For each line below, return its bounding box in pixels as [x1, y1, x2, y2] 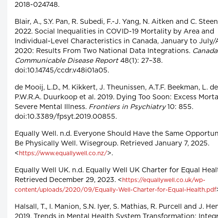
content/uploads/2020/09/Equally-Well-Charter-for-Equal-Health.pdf [15, 187, 216, 193]
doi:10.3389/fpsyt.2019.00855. [15, 113, 117, 121]
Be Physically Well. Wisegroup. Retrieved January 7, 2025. [15, 140, 209, 147]
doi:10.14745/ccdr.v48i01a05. [15, 67, 109, 74]
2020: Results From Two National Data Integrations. [15, 48, 192, 55]
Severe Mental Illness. [15, 104, 89, 111]
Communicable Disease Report [15, 57, 118, 65]
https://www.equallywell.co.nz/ [19, 150, 107, 157]
